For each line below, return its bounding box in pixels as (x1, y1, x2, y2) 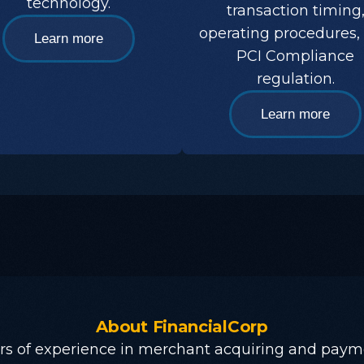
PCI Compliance (236, 47, 354, 66)
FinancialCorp (152, 317, 268, 337)
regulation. (256, 70, 335, 89)
